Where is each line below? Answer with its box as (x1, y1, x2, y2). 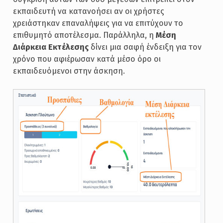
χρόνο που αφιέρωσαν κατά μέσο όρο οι (12, 54, 161, 64)
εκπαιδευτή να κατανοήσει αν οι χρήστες (12, 6, 164, 16)
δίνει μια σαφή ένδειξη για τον (88, 42, 202, 52)
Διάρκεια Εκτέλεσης (12, 42, 89, 52)
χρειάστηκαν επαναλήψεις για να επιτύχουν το (12, 18, 183, 28)
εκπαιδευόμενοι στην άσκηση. (12, 66, 125, 76)
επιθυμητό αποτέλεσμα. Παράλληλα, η (12, 30, 156, 40)
